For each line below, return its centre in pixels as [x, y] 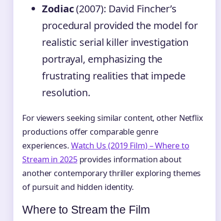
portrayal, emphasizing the [102, 59]
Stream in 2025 [50, 159]
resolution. [66, 92]
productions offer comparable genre [90, 131]
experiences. [47, 145]
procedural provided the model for [120, 25]
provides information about [129, 159]
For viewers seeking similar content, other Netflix [113, 118]
